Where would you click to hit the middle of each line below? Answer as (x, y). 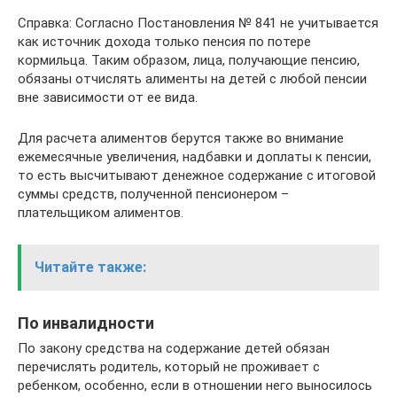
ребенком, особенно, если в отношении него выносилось (195, 385)
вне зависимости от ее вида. (108, 97)
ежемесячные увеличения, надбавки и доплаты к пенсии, (195, 156)
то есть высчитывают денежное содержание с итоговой (197, 175)
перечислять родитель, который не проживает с (169, 366)
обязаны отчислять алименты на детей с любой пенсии (192, 78)
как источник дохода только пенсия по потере (164, 41)
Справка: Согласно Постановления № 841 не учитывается (198, 23)
